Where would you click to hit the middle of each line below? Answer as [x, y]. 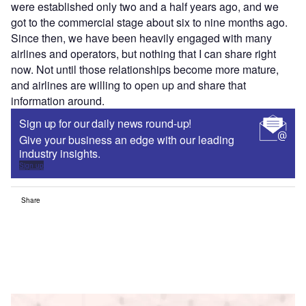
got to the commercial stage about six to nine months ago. [149, 22]
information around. [59, 100]
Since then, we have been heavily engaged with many [141, 38]
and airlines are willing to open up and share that [128, 85]
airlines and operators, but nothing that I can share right [143, 53]
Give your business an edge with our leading [127, 139]
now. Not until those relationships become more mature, [145, 69]
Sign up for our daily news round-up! [106, 123]
